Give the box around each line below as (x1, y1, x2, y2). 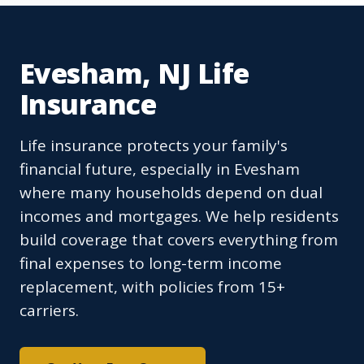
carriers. (19, 300, 79, 322)
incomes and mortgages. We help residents (19, 206, 339, 227)
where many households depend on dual (19, 182, 323, 204)
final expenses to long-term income (19, 253, 282, 275)
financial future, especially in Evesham (19, 158, 300, 180)
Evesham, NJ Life (19, 54, 249, 93)
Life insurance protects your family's (19, 135, 288, 157)
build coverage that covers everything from (19, 229, 338, 251)
